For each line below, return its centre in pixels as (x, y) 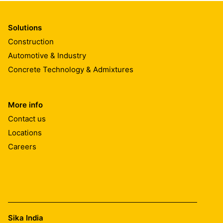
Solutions (25, 28)
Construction (31, 41)
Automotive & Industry (47, 55)
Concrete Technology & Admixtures (71, 69)
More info (25, 105)
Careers (22, 146)
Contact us (27, 118)
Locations (25, 132)
